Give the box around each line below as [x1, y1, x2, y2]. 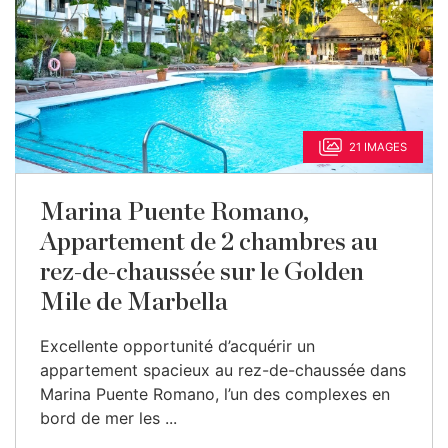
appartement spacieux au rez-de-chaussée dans [40, 360, 406, 380]
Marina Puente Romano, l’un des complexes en [40, 384, 390, 404]
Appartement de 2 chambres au [40, 230, 378, 255]
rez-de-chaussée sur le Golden [40, 260, 364, 285]
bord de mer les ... [40, 408, 177, 428]
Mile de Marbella [40, 290, 228, 315]
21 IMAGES [349, 140, 407, 154]
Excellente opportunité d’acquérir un [40, 336, 315, 356]
